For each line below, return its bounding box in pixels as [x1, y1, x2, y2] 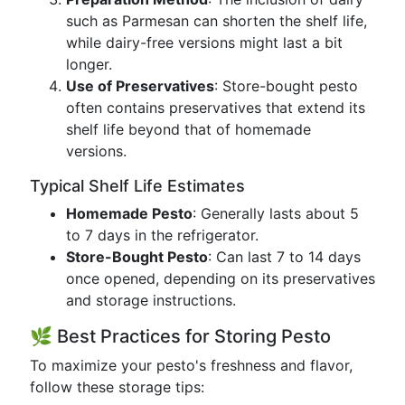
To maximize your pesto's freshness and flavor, [30, 356, 353, 374]
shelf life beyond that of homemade [66, 120, 311, 138]
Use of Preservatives [66, 77, 214, 95]
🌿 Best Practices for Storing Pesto [30, 325, 331, 347]
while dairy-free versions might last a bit [66, 33, 343, 52]
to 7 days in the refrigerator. [66, 226, 259, 244]
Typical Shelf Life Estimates [30, 176, 245, 195]
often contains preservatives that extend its [66, 99, 365, 117]
